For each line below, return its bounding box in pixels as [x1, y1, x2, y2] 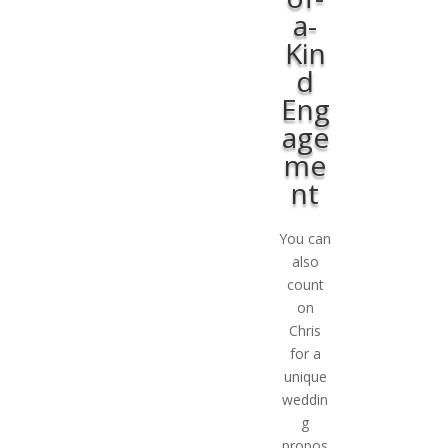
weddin [282, 389, 329, 409]
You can [279, 228, 332, 248]
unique [283, 366, 327, 386]
